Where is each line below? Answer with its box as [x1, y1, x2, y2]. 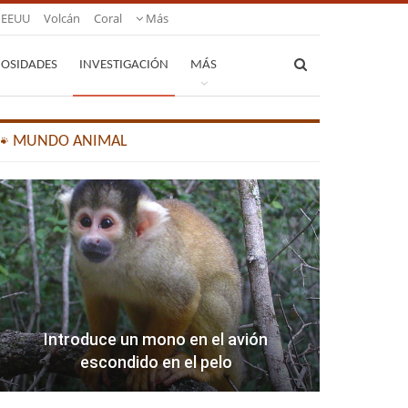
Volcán [44, 10, 80, 26]
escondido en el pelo [79, 352, 232, 372]
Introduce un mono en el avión [44, 330, 269, 350]
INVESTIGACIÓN [79, 58, 168, 72]
